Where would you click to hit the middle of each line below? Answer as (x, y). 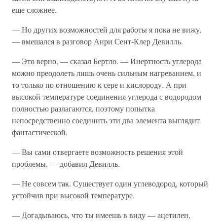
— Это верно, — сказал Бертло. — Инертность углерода (107, 61)
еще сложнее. (34, 10)
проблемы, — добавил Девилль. (66, 164)
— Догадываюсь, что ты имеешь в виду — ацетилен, (101, 215)
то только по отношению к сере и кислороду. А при (99, 85)
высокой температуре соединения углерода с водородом (107, 96)
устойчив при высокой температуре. (73, 195)
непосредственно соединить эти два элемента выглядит (106, 120)
